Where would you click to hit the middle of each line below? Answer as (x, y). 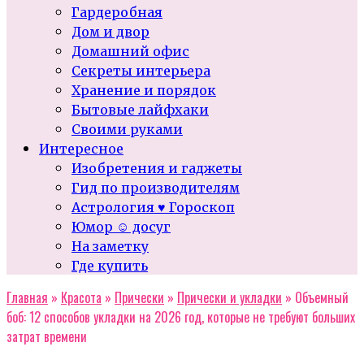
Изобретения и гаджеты (157, 168)
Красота (81, 297)
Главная (27, 297)
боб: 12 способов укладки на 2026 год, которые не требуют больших (181, 317)
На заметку (110, 246)
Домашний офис (130, 51)
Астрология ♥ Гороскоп (153, 207)
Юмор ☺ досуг (121, 227)
